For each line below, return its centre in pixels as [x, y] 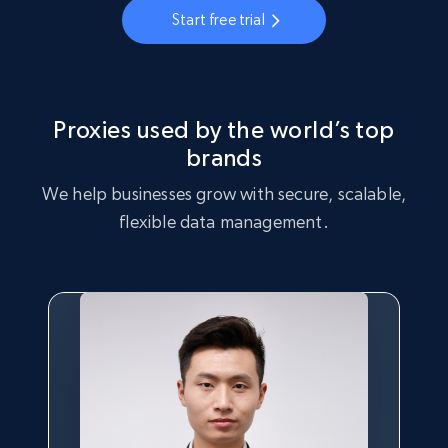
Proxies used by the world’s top [224, 129]
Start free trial [218, 19]
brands [224, 157]
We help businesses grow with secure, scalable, [224, 193]
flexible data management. [224, 221]
